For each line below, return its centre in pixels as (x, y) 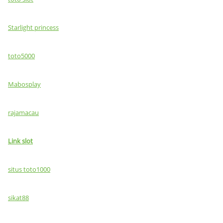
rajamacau (23, 112)
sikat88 (18, 198)
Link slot (20, 141)
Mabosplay (24, 84)
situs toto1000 (29, 169)
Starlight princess (33, 27)
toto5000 (21, 56)
